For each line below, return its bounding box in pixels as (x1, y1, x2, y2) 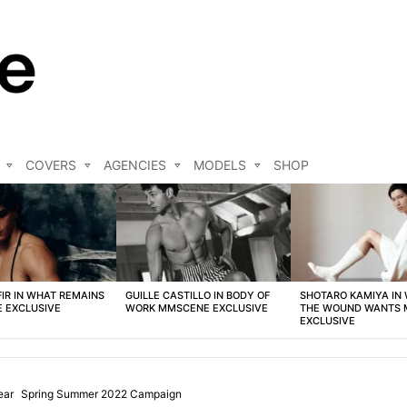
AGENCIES (104, 157, 166, 174)
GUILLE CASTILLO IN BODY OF (125, 289, 270, 303)
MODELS (194, 157, 246, 174)
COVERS (25, 157, 76, 174)
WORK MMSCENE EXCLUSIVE (125, 302, 268, 315)
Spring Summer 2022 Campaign (21, 387, 182, 402)
